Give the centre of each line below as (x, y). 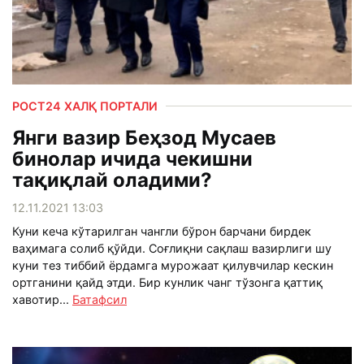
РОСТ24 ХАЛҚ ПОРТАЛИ (85, 106)
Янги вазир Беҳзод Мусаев (144, 137)
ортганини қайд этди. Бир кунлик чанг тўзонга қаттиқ (167, 282)
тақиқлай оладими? (112, 180)
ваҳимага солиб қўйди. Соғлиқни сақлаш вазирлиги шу (172, 248)
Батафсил (100, 299)
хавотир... (42, 299)
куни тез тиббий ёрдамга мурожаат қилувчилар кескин (173, 265)
